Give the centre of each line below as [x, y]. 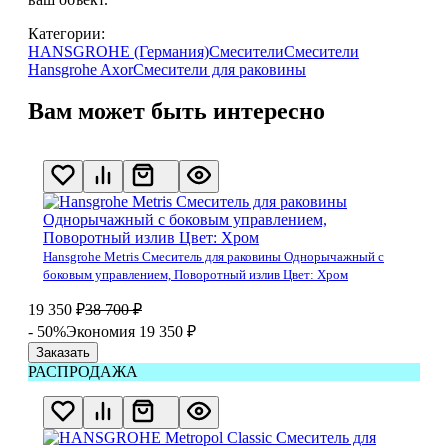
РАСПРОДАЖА [83, 372]
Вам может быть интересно [176, 111]
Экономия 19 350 [126, 332]
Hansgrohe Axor [80, 69]
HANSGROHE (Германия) [118, 51]
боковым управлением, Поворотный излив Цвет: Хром [195, 275]
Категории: [66, 33]
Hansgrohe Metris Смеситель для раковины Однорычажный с [213, 257]
